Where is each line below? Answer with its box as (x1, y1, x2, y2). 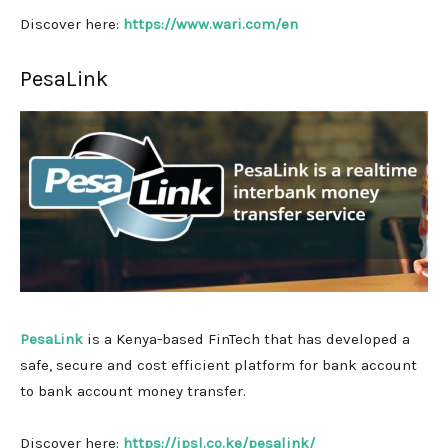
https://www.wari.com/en (123, 14, 298, 33)
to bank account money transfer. (20, 381, 246, 400)
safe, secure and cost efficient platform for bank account (20, 355, 417, 374)
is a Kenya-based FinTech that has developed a (83, 329, 410, 348)
